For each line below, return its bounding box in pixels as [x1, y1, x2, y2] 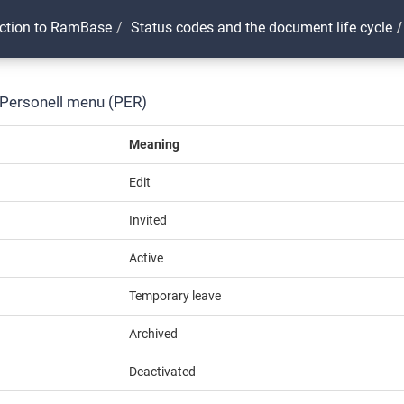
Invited [129, 213, 168, 227]
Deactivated [129, 364, 197, 379]
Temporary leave [129, 289, 222, 303]
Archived [129, 326, 179, 341]
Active [129, 251, 164, 265]
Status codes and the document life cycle [131, 18, 392, 36]
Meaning [129, 137, 180, 151]
